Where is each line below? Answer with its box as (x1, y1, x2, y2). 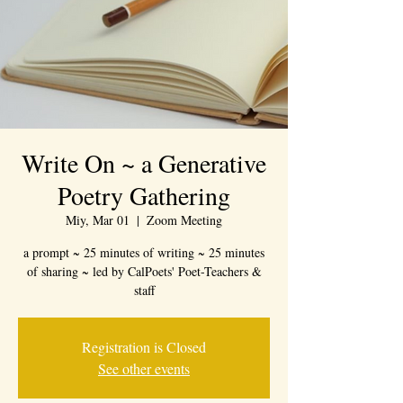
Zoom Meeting (147, 211, 222, 228)
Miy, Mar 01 (66, 211, 130, 228)
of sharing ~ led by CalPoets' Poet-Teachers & (26, 263, 262, 280)
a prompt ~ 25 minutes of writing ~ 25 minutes (23, 244, 264, 261)
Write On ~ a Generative (22, 146, 266, 180)
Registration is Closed (82, 337, 206, 356)
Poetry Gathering (58, 178, 230, 212)
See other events (98, 359, 190, 378)
